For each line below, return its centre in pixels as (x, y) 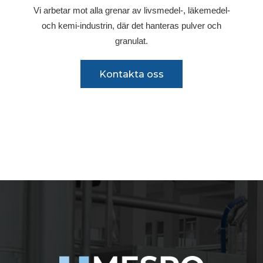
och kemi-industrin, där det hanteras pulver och (131, 25)
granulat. (131, 41)
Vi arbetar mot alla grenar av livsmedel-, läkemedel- (131, 10)
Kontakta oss (131, 74)
